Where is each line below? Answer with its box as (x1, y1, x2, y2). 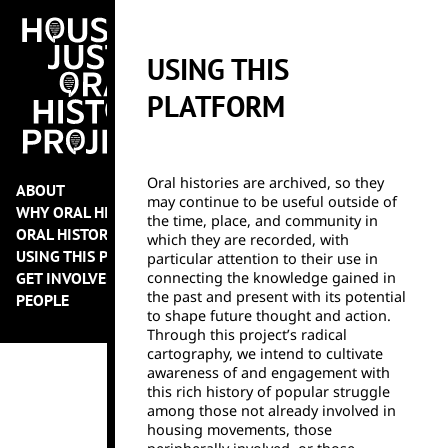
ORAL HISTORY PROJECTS (16, 223, 188, 244)
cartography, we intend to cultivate (147, 344, 384, 364)
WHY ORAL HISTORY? (16, 201, 161, 222)
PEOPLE (16, 289, 69, 310)
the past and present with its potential (147, 287, 407, 307)
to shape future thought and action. (147, 306, 392, 326)
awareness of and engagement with (147, 363, 391, 383)
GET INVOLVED (16, 267, 116, 288)
